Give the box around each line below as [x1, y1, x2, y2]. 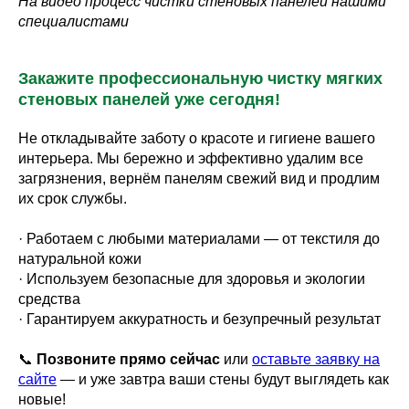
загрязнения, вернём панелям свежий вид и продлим [18, 170, 380, 186]
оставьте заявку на [252, 351, 380, 367]
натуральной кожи [18, 250, 142, 267]
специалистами [18, 13, 129, 29]
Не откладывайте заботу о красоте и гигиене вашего [18, 130, 375, 146]
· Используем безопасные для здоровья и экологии [18, 270, 365, 287]
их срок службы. [18, 190, 127, 206]
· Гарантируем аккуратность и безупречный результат [18, 310, 381, 327]
